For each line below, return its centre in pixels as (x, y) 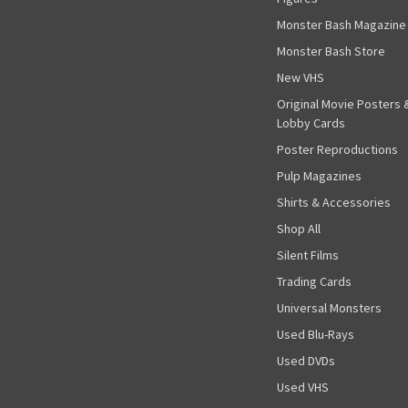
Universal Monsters (329, 307)
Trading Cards (314, 281)
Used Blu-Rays (315, 334)
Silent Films (307, 255)
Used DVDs (306, 360)
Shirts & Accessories (333, 202)
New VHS (300, 78)
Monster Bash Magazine (341, 25)
